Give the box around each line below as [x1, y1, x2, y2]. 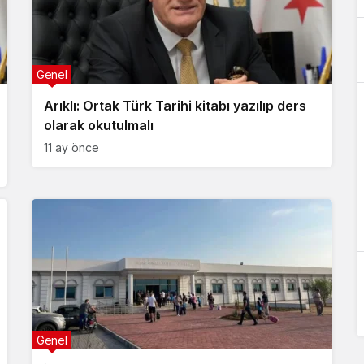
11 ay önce [44, 141, 99, 154]
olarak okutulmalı [44, 117, 154, 133]
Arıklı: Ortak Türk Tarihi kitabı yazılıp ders [44, 97, 306, 114]
